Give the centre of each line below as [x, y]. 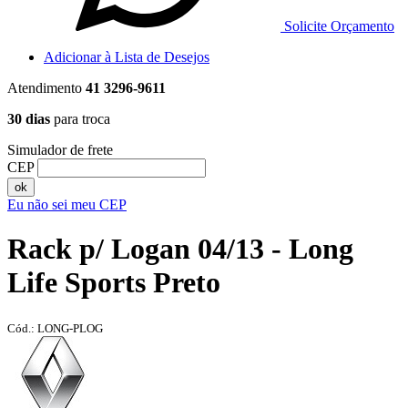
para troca [80, 119]
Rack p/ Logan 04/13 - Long [180, 249]
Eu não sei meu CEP [67, 204]
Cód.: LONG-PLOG [55, 328]
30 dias [29, 119]
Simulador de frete [60, 150]
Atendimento [46, 88]
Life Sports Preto [114, 283]
